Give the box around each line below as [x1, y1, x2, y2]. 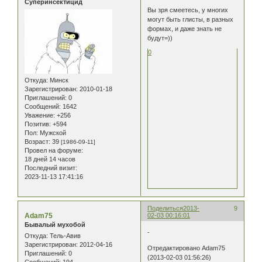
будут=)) [147, 34, 173, 42]
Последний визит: [25, 164, 77, 171]
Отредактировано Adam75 [147, 244, 226, 252]
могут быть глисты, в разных [147, 15, 234, 23]
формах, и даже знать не [147, 25, 222, 32]
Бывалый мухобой [25, 220, 85, 228]
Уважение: [25, 111, 55, 119]
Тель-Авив [48, 232, 81, 239]
